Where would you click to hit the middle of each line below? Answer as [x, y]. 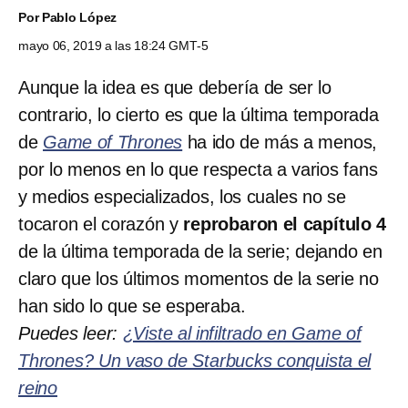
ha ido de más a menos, [280, 142]
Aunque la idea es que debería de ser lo [175, 87]
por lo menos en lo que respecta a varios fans [198, 169]
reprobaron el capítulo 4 [285, 224]
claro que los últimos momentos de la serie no [199, 278]
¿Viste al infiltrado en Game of [242, 333]
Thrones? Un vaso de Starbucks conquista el [195, 360]
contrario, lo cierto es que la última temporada [199, 114]
